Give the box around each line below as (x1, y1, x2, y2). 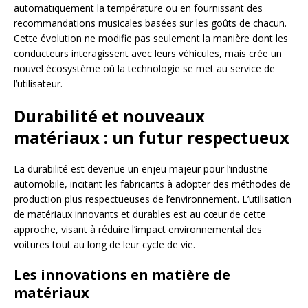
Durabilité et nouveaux (14, 104, 205, 128)
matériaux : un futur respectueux (14, 126, 289, 149)
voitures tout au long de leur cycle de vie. (14, 238, 195, 252)
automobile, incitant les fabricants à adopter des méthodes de (14, 177, 291, 191)
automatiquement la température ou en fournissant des (14, 1, 263, 15)
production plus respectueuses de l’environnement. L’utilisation (14, 192, 291, 206)
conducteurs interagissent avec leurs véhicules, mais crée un (14, 47, 282, 60)
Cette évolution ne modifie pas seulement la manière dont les (14, 32, 288, 45)
